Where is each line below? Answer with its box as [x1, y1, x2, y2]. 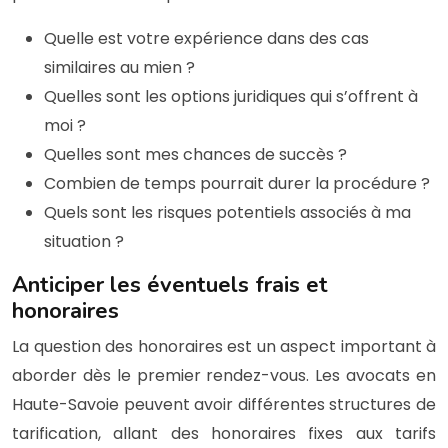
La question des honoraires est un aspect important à [12, 334, 436, 358]
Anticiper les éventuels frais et [12, 269, 328, 300]
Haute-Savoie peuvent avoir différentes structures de [12, 392, 436, 416]
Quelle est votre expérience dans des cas [44, 26, 369, 50]
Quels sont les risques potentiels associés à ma [44, 200, 411, 224]
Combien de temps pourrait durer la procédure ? [44, 171, 430, 195]
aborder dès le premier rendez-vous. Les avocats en [12, 363, 436, 387]
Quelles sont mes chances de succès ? [44, 142, 347, 166]
